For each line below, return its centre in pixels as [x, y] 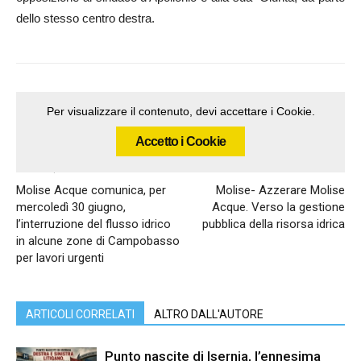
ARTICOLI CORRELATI [80, 314]
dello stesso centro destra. [85, 18]
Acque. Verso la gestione [278, 207]
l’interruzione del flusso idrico [93, 224]
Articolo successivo [300, 168]
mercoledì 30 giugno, [71, 207]
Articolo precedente [60, 168]
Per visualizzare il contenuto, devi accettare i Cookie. [180, 111]
